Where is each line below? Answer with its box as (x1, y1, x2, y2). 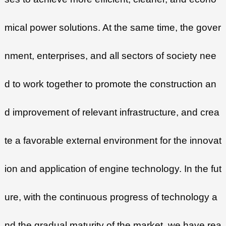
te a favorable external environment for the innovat (4, 135, 221, 146)
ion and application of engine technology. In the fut (4, 163, 221, 175)
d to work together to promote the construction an (4, 79, 216, 90)
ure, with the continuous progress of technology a (4, 192, 217, 203)
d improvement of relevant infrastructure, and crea (4, 107, 219, 118)
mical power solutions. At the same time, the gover (4, 22, 221, 33)
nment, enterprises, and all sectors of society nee (4, 50, 216, 62)
